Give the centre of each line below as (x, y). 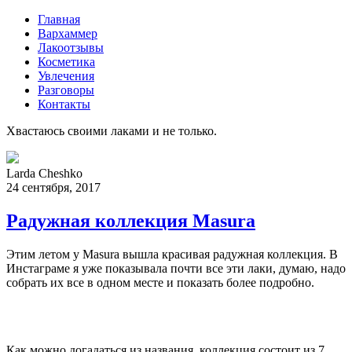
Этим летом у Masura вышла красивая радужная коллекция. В (172, 254)
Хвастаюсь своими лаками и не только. (112, 131)
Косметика (66, 62)
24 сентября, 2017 (53, 187)
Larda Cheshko (44, 173)
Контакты (64, 104)
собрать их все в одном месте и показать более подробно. (160, 282)
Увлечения (66, 76)
